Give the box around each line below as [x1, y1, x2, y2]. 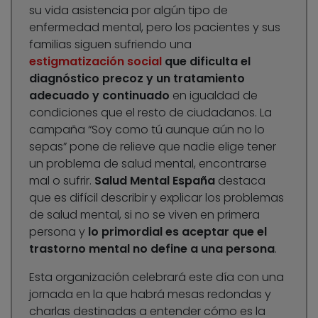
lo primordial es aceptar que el [88, 224, 267, 241]
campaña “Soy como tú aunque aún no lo [29, 121, 265, 138]
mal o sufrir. [29, 172, 94, 190]
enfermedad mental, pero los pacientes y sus [29, 19, 280, 36]
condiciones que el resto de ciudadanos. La [29, 104, 272, 121]
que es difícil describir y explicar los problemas [29, 190, 284, 207]
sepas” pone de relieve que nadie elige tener [29, 138, 276, 155]
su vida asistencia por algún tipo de [29, 2, 228, 19]
